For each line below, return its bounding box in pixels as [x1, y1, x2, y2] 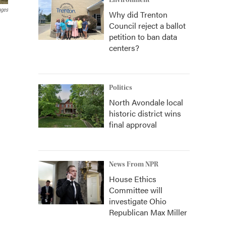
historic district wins [109, 107, 181, 119]
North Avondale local [109, 96, 183, 108]
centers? [109, 42, 139, 53]
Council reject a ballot [109, 20, 186, 31]
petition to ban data [109, 31, 177, 42]
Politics [109, 84, 132, 92]
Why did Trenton [109, 9, 167, 20]
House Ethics [109, 173, 156, 185]
